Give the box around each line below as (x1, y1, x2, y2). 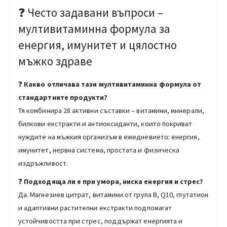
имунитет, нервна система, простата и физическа (18, 145, 180, 155)
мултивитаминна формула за (18, 21, 170, 36)
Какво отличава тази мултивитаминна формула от (24, 79, 202, 89)
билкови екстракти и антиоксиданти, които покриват (18, 119, 193, 128)
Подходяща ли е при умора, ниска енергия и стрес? (24, 176, 204, 186)
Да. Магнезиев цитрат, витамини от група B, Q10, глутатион (18, 190, 208, 199)
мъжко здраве (18, 54, 92, 68)
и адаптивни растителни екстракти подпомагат (18, 203, 172, 212)
